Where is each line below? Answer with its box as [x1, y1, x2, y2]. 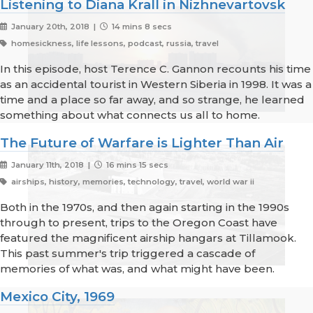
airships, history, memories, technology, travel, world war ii [8, 177, 254, 187]
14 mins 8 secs [109, 22, 172, 32]
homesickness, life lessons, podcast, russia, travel [8, 38, 219, 49]
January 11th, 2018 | [8, 160, 94, 170]
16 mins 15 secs [103, 160, 168, 170]
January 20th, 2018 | [8, 22, 100, 32]
